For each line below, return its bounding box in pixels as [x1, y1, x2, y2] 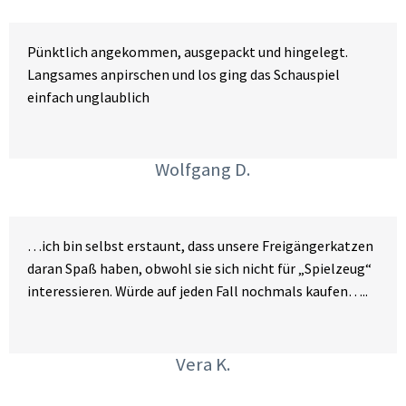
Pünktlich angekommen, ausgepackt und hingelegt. [27, 42, 348, 61]
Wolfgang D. [155, 158, 251, 182]
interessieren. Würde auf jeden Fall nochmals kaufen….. [27, 282, 368, 301]
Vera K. [175, 353, 231, 377]
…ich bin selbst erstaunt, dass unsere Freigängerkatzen [27, 237, 373, 256]
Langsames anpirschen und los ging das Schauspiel [27, 64, 340, 83]
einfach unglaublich [27, 87, 150, 106]
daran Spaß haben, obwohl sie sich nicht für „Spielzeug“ [27, 259, 372, 278]
